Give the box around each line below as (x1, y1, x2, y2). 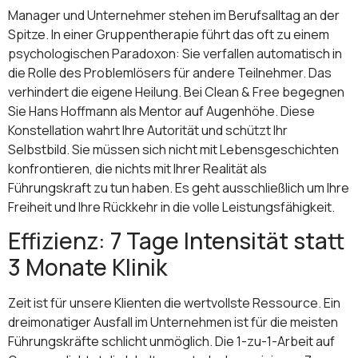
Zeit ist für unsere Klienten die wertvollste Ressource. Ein (8, 294, 340, 312)
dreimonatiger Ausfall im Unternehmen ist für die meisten (8, 313, 338, 332)
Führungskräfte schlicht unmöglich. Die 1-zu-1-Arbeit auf (8, 332, 335, 351)
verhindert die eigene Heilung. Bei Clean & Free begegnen (8, 82, 344, 101)
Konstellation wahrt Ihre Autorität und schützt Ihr (8, 121, 288, 139)
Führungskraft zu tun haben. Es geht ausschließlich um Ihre (8, 178, 349, 197)
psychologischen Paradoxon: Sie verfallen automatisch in (8, 44, 342, 62)
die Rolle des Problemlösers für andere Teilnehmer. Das (8, 63, 332, 82)
